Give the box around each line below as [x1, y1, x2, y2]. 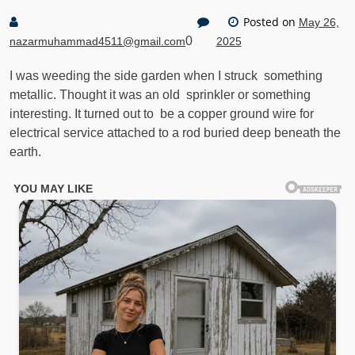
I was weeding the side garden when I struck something [10, 69, 323, 82]
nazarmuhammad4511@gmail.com [10, 35, 185, 48]
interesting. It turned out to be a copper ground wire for [10, 107, 314, 120]
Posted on [239, 14, 299, 29]
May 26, [298, 16, 339, 29]
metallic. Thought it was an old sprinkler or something [10, 88, 311, 101]
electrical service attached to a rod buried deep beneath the [10, 126, 341, 139]
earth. [10, 145, 41, 158]
